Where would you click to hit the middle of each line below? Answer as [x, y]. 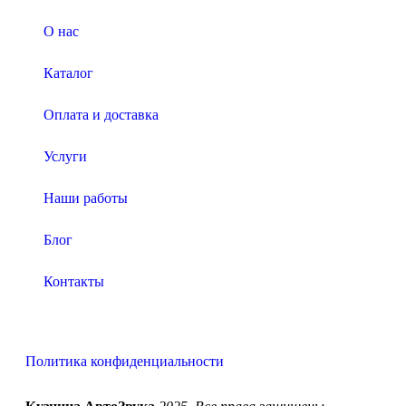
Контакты [74, 282]
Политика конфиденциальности [125, 362]
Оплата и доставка [101, 115]
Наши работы [86, 198]
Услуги [65, 157]
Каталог [68, 73]
